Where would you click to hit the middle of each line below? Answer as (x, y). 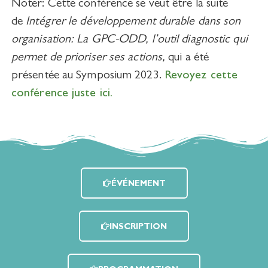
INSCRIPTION (138, 228)
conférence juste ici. (62, 94)
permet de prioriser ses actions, (90, 58)
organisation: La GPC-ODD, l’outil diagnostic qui (129, 40)
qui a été (189, 58)
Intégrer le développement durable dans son (132, 22)
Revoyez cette (201, 76)
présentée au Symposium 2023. (88, 76)
